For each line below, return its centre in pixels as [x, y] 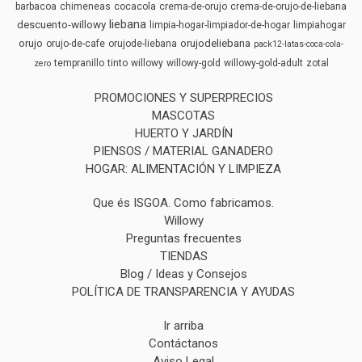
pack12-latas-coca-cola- [299, 44]
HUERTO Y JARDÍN [183, 133]
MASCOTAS [183, 115]
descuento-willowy [61, 24]
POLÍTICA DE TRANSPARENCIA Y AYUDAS [183, 291]
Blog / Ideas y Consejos [183, 274]
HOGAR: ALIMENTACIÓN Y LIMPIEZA [183, 168]
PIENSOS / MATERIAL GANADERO [183, 151]
